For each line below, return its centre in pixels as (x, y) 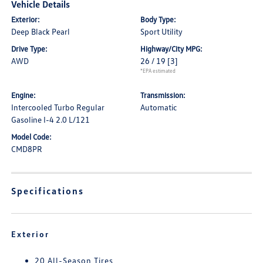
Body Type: (158, 19)
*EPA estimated (158, 71)
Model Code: (32, 137)
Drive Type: (30, 49)
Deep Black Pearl (41, 31)
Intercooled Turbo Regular (58, 107)
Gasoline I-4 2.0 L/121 (51, 119)
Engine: (24, 95)
